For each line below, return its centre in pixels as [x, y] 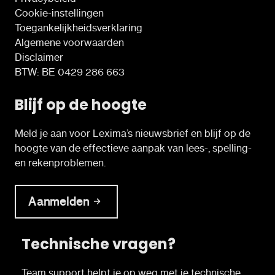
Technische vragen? [98, 244]
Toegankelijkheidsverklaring [79, 27]
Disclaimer [39, 57]
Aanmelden [59, 201]
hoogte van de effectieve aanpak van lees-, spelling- [133, 148]
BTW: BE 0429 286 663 [70, 72]
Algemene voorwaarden [69, 42]
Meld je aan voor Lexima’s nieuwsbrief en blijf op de [133, 133]
